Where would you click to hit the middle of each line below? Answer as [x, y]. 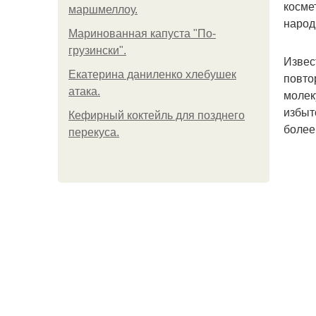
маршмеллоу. [103, 10]
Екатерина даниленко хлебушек [152, 74]
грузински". [97, 50]
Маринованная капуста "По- [142, 34]
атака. [84, 91]
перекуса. [94, 132]
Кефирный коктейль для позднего [157, 115]
